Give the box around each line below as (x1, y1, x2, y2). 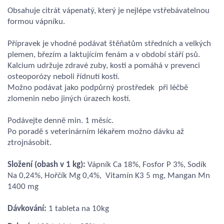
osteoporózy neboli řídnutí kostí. (7, 72, 119, 81)
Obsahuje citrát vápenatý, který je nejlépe (7, 6, 153, 15)
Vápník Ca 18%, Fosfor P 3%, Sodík (87, 160, 206, 169)
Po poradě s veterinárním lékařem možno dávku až (7, 127, 184, 136)
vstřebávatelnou (153, 6, 209, 15)
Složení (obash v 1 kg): (7, 160, 87, 169)
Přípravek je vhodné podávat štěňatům (7, 39, 144, 48)
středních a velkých (144, 39, 211, 48)
